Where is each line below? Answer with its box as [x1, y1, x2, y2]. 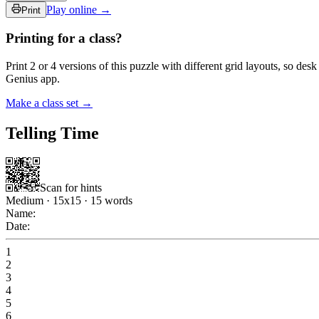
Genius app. [6, 73, 60, 85]
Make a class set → [6, 97, 93, 110]
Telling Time [6, 123, 99, 142]
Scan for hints [40, 181, 102, 194]
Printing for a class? [6, 31, 122, 46]
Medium [6, 194, 43, 206]
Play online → [46, 3, 111, 16]
